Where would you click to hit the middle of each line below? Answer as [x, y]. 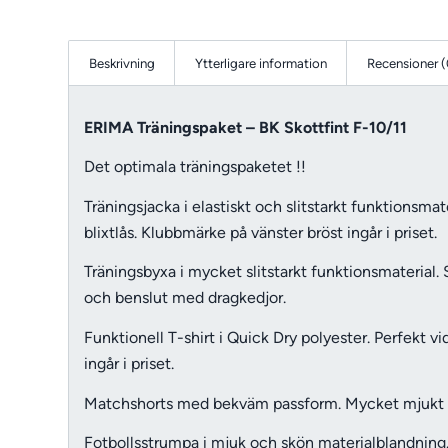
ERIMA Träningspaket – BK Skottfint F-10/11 [246, 127]
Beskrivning [122, 63]
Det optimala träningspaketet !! [195, 167]
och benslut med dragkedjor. [185, 298]
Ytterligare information [261, 63]
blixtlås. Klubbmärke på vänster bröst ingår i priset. [261, 232]
